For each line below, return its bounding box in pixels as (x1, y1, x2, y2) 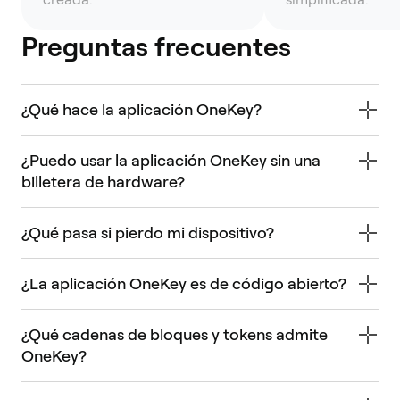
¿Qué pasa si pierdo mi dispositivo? (21, 223, 274, 242)
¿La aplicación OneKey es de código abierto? (21, 274, 346, 293)
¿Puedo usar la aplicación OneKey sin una (21, 151, 321, 170)
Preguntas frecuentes (21, 30, 291, 62)
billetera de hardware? (21, 172, 185, 191)
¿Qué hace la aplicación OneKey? (21, 100, 262, 119)
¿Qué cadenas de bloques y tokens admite (21, 325, 328, 344)
